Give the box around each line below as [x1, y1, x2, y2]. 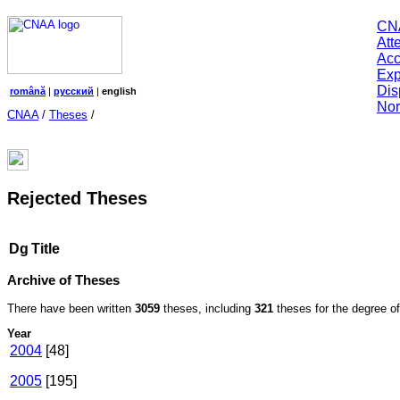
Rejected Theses [7, 187, 147, 208]
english [102, 86, 137, 96]
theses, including [160, 301, 254, 315]
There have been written [7, 301, 135, 315]
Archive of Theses [7, 272, 120, 288]
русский [54, 86, 94, 96]
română [10, 86, 46, 96]
